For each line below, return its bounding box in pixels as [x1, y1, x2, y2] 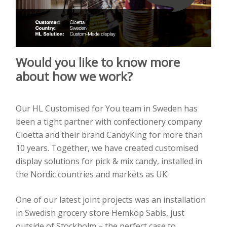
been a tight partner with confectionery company [16, 116, 202, 128]
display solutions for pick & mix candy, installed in [16, 156, 202, 167]
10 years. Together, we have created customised [16, 142, 198, 154]
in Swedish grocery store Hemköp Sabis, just [16, 207, 184, 219]
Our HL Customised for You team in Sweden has [16, 103, 198, 115]
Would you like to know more [16, 54, 180, 71]
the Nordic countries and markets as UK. [16, 169, 169, 180]
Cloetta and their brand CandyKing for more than [16, 129, 203, 141]
